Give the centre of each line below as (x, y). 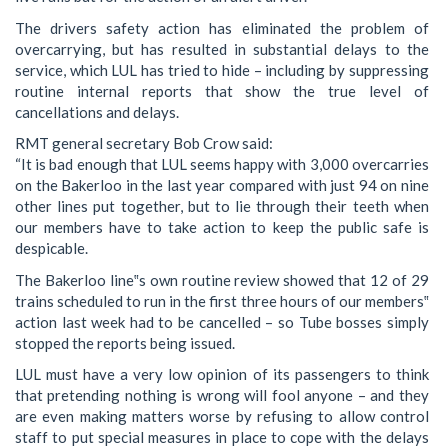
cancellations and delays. (97, 111)
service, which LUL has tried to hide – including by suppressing (222, 69)
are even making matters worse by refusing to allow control (222, 416)
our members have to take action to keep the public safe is (222, 227)
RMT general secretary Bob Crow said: (144, 143)
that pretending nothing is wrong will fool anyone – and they (222, 395)
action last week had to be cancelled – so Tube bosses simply (222, 321)
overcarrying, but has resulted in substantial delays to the (222, 48)
